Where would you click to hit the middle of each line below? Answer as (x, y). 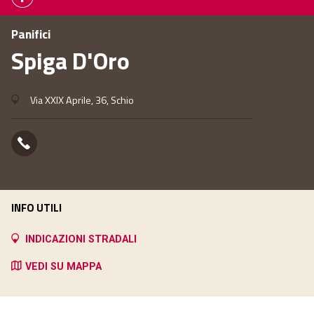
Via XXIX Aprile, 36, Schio (81, 101)
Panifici (31, 34)
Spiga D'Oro (70, 61)
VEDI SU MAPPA (63, 267)
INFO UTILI (36, 208)
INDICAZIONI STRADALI (81, 240)
